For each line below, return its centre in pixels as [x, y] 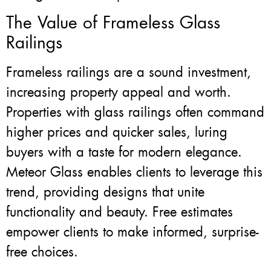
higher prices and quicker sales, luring [117, 132]
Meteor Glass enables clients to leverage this [134, 172]
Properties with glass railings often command [135, 112]
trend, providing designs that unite [105, 192]
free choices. [42, 252]
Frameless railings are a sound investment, [129, 72]
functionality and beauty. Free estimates [119, 212]
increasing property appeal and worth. [119, 92]
